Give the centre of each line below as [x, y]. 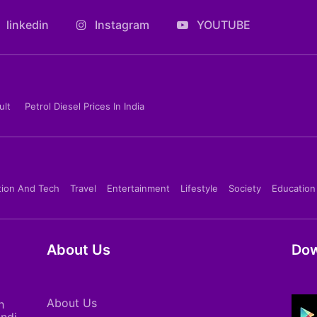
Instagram [121, 24]
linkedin [26, 24]
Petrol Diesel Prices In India [85, 106]
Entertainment [138, 188]
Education [294, 188]
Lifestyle [199, 188]
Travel [83, 188]
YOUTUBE [222, 24]
